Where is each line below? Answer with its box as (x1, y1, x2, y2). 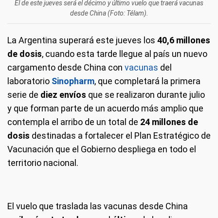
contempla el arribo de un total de (7, 116, 140, 127)
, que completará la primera (94, 75, 200, 86)
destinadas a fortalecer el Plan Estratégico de (32, 130, 211, 141)
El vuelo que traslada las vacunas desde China (7, 200, 188, 211)
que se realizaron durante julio (88, 89, 205, 100)
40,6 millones (157, 35, 210, 45)
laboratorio (7, 75, 52, 86)
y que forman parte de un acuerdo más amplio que (7, 103, 203, 113)
